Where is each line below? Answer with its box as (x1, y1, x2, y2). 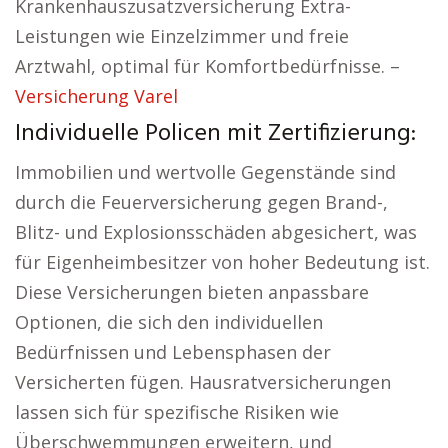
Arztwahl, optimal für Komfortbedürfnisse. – (15, 54, 400, 78)
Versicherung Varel (15, 84, 178, 108)
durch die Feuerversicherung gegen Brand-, (15, 190, 388, 214)
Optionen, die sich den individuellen (15, 310, 323, 334)
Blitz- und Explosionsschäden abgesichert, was (15, 220, 417, 244)
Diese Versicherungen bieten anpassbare (15, 280, 369, 304)
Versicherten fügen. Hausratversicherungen (15, 370, 391, 394)
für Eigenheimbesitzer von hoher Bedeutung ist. (15, 250, 430, 274)
